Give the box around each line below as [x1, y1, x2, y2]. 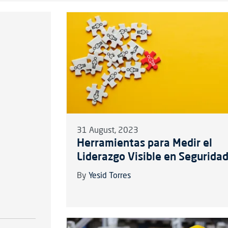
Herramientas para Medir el [76, 135, 212, 149]
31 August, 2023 [76, 126, 138, 135]
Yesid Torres [88, 172, 131, 180]
